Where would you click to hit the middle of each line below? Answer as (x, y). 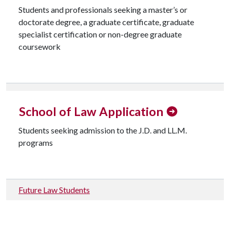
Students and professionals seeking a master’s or (103, 9)
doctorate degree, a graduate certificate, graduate (106, 22)
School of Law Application (91, 111)
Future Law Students (54, 190)
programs (36, 142)
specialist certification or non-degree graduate (100, 34)
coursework (40, 46)
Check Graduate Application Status (80, 94)
